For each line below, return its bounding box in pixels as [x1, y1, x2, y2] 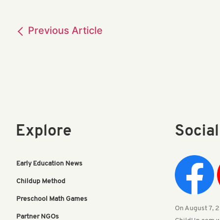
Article [72, 25, 103, 37]
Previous [26, 25, 72, 37]
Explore [16, 124, 72, 140]
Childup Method [16, 178, 65, 186]
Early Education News [16, 160, 82, 168]
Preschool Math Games [16, 195, 87, 203]
